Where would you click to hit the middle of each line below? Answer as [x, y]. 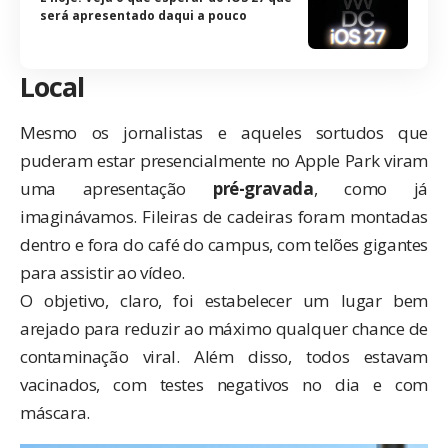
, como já [370, 189]
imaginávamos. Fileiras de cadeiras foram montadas [224, 217]
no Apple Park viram [346, 161]
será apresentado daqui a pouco [143, 15]
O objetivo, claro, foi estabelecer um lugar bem [224, 301]
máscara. [55, 413]
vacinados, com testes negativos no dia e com [224, 385]
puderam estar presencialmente [143, 161]
